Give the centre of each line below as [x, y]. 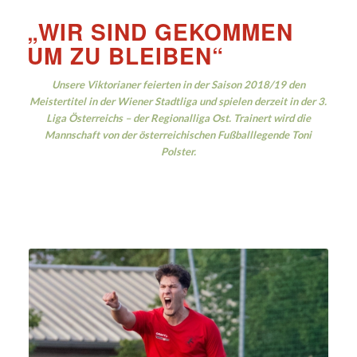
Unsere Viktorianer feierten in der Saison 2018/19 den [178, 85]
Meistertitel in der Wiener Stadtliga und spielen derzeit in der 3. [178, 102]
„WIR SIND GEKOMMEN [160, 31]
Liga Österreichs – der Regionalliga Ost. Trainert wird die [178, 118]
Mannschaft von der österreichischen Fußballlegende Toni [178, 135]
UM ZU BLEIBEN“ [125, 55]
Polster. [178, 152]
